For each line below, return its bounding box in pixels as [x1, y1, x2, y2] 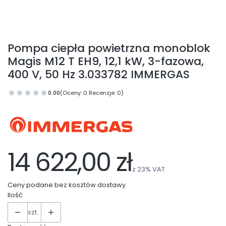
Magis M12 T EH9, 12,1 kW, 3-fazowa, [8, 53, 204, 69]
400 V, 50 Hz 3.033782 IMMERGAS [8, 66, 190, 82]
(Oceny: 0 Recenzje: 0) [60, 88, 124, 97]
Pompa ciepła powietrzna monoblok [8, 40, 210, 56]
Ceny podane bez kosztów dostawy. [8, 180, 127, 190]
